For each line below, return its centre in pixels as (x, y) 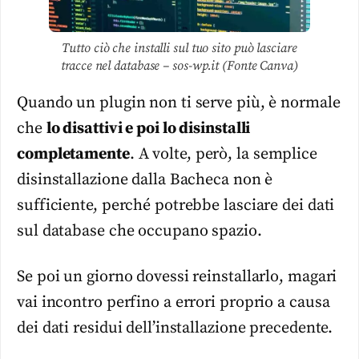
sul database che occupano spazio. (139, 232)
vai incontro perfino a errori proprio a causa (173, 302)
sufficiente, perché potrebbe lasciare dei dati (176, 206)
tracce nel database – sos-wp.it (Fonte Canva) (179, 66)
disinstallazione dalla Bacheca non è (145, 180)
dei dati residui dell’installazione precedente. (175, 328)
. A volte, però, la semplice (223, 155)
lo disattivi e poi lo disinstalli (148, 129)
